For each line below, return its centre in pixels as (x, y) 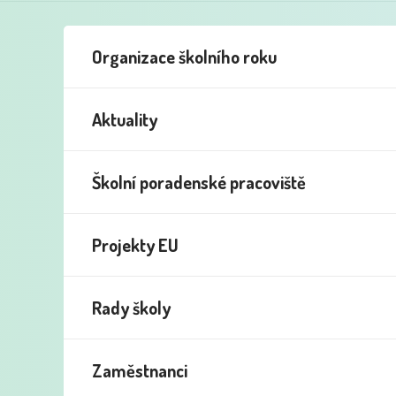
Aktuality (125, 119)
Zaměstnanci (140, 370)
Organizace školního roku (184, 57)
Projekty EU (135, 245)
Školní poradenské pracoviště (199, 182)
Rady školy (131, 308)
